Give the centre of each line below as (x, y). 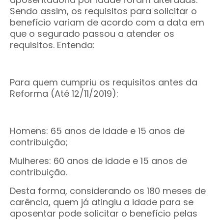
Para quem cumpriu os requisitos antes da (104, 82)
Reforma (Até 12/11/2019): (64, 94)
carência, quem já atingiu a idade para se (102, 202)
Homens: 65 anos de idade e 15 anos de (97, 131)
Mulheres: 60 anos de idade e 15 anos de (98, 161)
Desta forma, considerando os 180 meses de (108, 191)
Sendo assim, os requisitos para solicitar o (103, 11)
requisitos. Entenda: (52, 45)
